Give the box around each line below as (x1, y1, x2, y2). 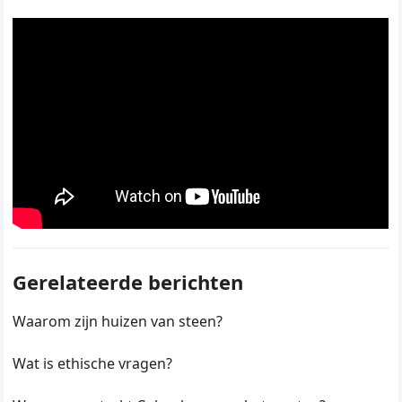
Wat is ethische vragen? (13, 354, 173, 374)
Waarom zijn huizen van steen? (13, 311, 223, 332)
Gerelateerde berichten (13, 268, 244, 296)
